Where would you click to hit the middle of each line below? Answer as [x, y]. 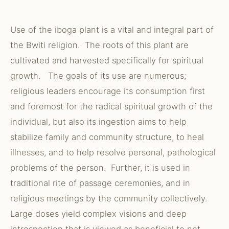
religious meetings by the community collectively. [111, 198]
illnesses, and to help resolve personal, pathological [113, 152]
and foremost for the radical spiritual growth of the [111, 106]
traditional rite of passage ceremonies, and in [100, 183]
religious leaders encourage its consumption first [108, 91]
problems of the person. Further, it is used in [100, 168]
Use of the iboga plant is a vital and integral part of [112, 30]
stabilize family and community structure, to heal [107, 137]
